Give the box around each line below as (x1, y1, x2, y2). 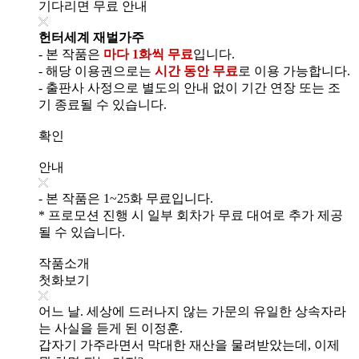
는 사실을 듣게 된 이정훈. (38, 321, 183, 335)
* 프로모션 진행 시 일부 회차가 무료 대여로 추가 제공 (38, 208, 343, 222)
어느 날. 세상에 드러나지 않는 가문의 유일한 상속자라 (38, 304, 346, 318)
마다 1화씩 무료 (103, 46, 193, 61)
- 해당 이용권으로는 (38, 63, 155, 78)
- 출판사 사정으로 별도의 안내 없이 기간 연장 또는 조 (38, 80, 341, 95)
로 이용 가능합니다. (238, 63, 350, 78)
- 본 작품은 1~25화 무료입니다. (38, 191, 213, 205)
